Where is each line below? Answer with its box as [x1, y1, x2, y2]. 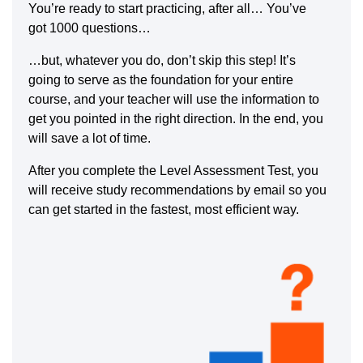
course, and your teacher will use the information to [28, 92, 319, 107]
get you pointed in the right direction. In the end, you [28, 112, 323, 126]
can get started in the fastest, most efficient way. [28, 203, 299, 217]
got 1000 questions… [28, 21, 151, 36]
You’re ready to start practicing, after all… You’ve [28, 2, 306, 16]
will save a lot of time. [28, 131, 151, 146]
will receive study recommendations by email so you [28, 183, 327, 198]
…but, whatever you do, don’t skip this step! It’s [28, 53, 296, 68]
